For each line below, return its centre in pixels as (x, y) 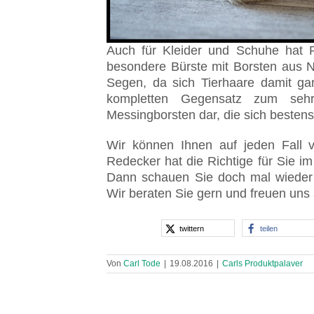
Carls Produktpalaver (262, 264)
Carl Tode (142, 264)
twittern (191, 229)
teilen (268, 229)
